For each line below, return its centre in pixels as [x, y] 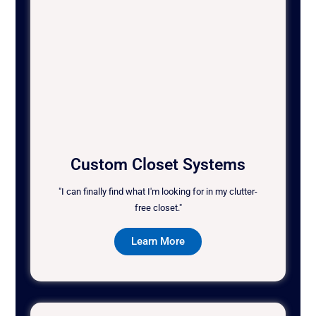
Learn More [158, 242]
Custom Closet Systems [158, 165]
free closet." [158, 208]
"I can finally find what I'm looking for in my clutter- [158, 192]
